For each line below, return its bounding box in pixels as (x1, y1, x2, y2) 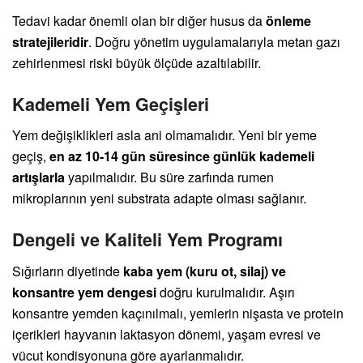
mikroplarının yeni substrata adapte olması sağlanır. (12, 189, 306, 208)
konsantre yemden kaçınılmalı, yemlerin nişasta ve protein (12, 303, 344, 322)
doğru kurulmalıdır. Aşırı (156, 282, 295, 301)
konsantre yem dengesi (12, 282, 156, 301)
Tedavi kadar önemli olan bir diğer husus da (12, 11, 266, 30)
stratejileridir (12, 32, 88, 51)
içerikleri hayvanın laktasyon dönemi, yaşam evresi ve (12, 324, 321, 344)
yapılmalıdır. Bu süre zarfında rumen (65, 168, 274, 187)
